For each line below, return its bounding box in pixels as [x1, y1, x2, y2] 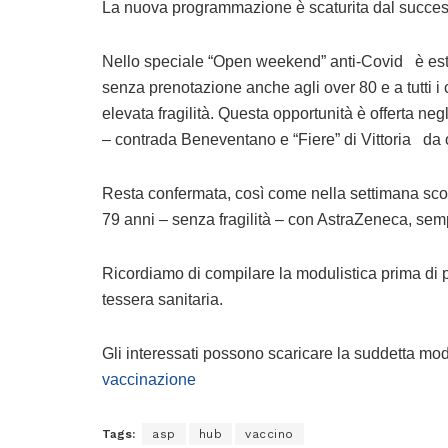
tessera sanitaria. [102, 291, 227, 309]
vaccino [245, 427, 294, 442]
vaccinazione [102, 371, 196, 389]
